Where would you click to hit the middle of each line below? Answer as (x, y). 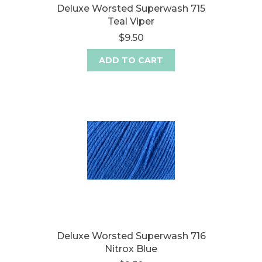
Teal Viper (131, 21)
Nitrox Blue (131, 249)
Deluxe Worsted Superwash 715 (131, 8)
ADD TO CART (131, 60)
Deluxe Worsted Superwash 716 (131, 236)
